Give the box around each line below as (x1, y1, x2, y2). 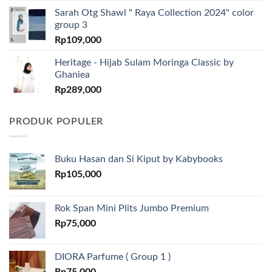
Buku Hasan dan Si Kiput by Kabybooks (55, 154, 223, 165)
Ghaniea (55, 69, 90, 80)
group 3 (55, 19, 87, 30)
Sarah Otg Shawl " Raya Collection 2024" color (55, 7, 254, 18)
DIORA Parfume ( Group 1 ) (55, 252, 171, 262)
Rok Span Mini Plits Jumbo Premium (55, 203, 209, 214)
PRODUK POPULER (9, 116, 104, 126)
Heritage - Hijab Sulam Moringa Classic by (55, 57, 234, 67)
